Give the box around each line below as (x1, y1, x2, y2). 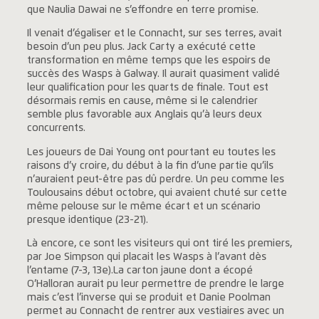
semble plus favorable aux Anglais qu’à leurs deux (26, 110, 262, 120)
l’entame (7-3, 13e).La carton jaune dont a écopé (26, 266, 253, 276)
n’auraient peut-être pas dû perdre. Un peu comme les (26, 174, 284, 184)
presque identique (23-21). (26, 214, 148, 225)
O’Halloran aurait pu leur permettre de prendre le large (26, 279, 284, 289)
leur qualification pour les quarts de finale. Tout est (26, 83, 268, 93)
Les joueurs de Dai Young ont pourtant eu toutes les (26, 147, 276, 157)
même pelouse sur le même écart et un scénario (26, 201, 261, 211)
